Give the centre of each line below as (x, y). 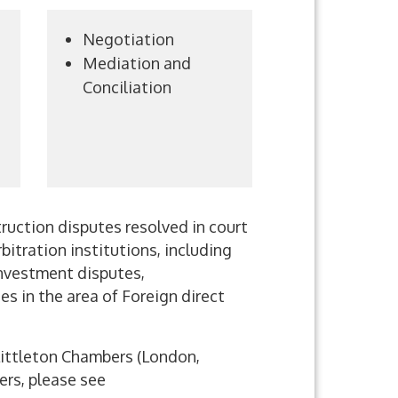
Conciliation (127, 87)
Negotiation (128, 39)
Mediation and (136, 63)
